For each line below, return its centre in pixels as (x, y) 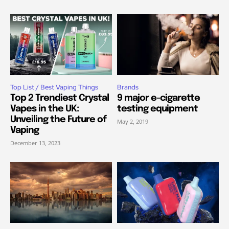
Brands (128, 87)
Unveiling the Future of (58, 119)
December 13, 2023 (35, 143)
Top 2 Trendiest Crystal (60, 98)
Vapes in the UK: (44, 109)
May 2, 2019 (133, 121)
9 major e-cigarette (158, 98)
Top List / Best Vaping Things (54, 87)
